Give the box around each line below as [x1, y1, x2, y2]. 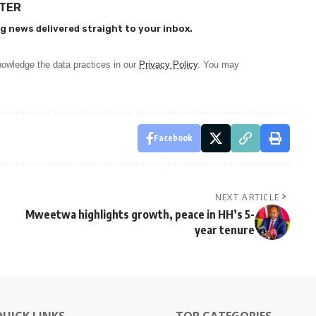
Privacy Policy [139, 59, 197, 70]
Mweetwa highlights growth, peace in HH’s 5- [25, 207, 255, 221]
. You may [197, 59, 239, 70]
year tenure [194, 222, 255, 237]
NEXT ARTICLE [214, 190, 280, 202]
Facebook [153, 132, 193, 143]
